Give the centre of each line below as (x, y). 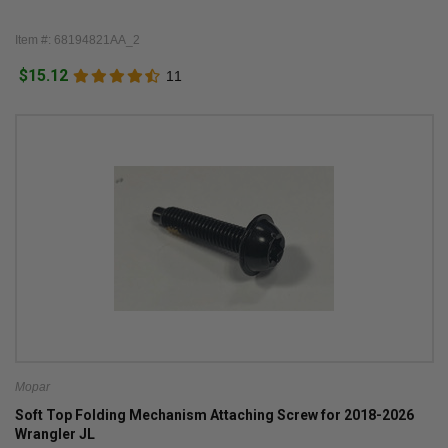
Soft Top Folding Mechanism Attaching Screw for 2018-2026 (214, 415)
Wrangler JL (54, 434)
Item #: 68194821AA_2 (77, 39)
